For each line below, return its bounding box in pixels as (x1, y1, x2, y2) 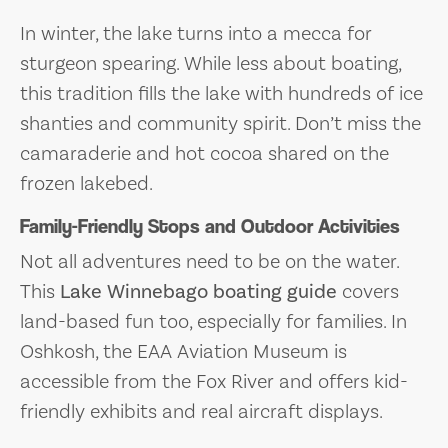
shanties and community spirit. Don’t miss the (20, 110, 421, 137)
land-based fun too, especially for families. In (20, 308, 407, 335)
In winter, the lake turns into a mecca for (20, 20, 372, 47)
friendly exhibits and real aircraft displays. (20, 398, 383, 425)
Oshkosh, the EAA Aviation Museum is (20, 338, 347, 365)
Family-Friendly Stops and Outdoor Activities (20, 214, 400, 238)
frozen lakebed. (20, 170, 153, 197)
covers (337, 278, 399, 305)
